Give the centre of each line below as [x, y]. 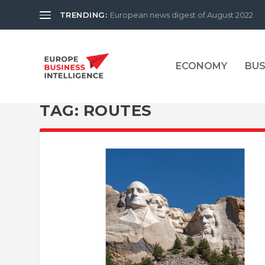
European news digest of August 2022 [182, 15]
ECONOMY [201, 66]
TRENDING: [83, 15]
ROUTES [117, 111]
